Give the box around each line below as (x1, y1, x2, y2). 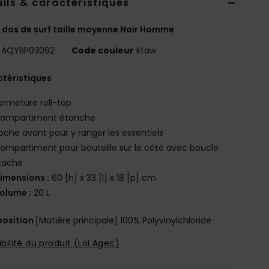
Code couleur (71, 44, 134, 56)
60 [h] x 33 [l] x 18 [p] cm (49, 171, 157, 184)
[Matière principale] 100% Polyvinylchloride (35, 214, 212, 226)
